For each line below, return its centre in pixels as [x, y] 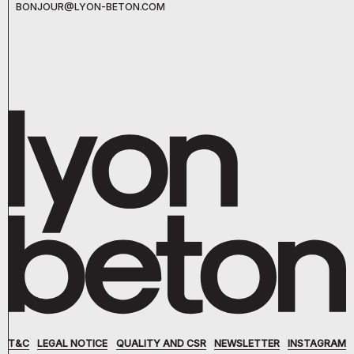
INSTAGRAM [317, 344]
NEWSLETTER [247, 344]
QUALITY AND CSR [161, 344]
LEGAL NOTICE [73, 344]
